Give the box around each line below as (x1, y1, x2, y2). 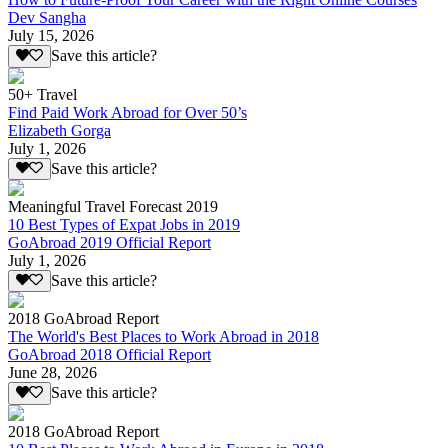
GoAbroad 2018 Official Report (8, 346, 211, 364)
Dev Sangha (8, 9, 86, 27)
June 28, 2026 (8, 364, 97, 382)
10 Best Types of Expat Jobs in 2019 (8, 215, 240, 233)
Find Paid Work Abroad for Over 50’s (8, 103, 247, 121)
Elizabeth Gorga (8, 121, 111, 139)
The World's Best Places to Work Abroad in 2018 (8, 328, 319, 346)
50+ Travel (8, 85, 77, 103)
